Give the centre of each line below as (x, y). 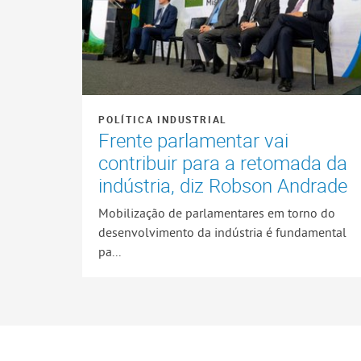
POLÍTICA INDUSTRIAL (163, 120)
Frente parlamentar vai (194, 141)
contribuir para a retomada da (223, 163)
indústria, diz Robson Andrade (223, 186)
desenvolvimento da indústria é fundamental (223, 232)
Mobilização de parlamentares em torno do (217, 212)
